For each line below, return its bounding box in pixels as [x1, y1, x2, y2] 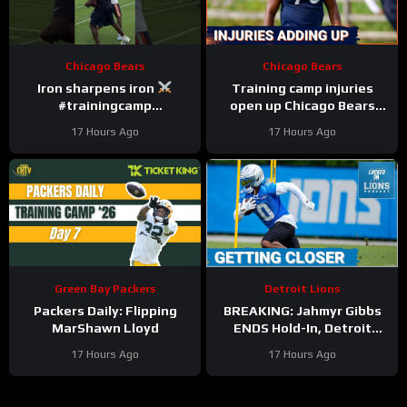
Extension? [265, 354, 339, 370]
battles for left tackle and [218, 114, 386, 130]
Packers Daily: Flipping [33, 303, 177, 318]
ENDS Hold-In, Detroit [233, 320, 372, 335]
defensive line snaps [235, 132, 369, 147]
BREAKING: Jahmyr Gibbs [223, 303, 382, 318]
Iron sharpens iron [37, 80, 158, 95]
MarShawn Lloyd [51, 320, 159, 335]
